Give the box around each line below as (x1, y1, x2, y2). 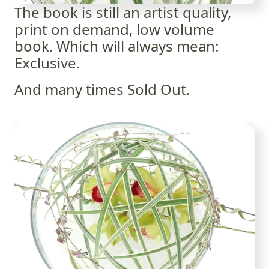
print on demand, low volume (14, 19, 214, 39)
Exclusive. (14, 53, 80, 73)
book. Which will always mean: (14, 36, 219, 56)
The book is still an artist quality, (14, 2, 231, 22)
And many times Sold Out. (14, 79, 190, 99)
